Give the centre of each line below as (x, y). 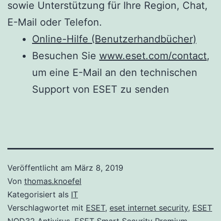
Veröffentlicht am (41, 167)
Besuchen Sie (66, 55)
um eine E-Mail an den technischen (115, 72)
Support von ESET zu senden (101, 89)
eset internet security (149, 207)
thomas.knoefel (53, 181)
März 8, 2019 (99, 167)
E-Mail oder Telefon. (55, 22)
